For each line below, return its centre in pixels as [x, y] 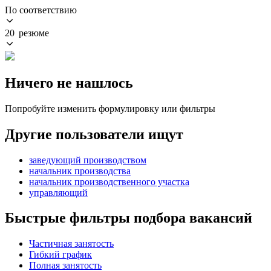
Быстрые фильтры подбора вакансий [129, 218]
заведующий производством [88, 160]
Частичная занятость [71, 244]
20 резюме [27, 33]
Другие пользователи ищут [94, 134]
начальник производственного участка [109, 181]
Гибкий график [60, 255]
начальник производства [80, 171]
